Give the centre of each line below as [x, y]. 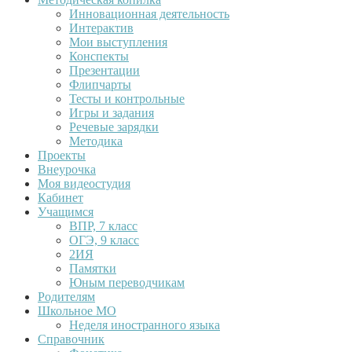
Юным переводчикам [127, 282]
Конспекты [99, 56]
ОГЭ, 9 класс [104, 240]
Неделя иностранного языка [145, 324]
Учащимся [66, 211]
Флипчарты [100, 84]
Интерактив [101, 27]
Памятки [93, 268]
